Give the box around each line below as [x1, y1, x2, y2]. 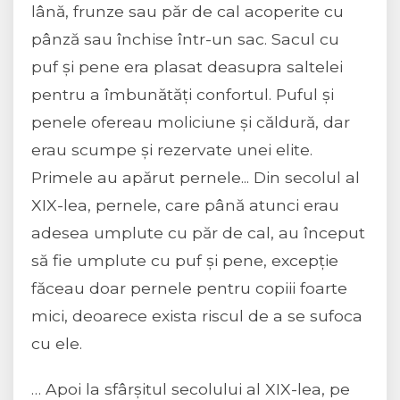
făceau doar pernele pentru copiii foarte [31, 279, 347, 298]
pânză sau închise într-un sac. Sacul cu [31, 29, 339, 49]
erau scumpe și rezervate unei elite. [31, 140, 312, 160]
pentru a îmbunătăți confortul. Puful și [31, 85, 334, 104]
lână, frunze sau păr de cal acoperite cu [31, 2, 344, 21]
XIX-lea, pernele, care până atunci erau [31, 196, 339, 215]
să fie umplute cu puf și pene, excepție [31, 251, 338, 271]
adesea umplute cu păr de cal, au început [31, 223, 365, 243]
